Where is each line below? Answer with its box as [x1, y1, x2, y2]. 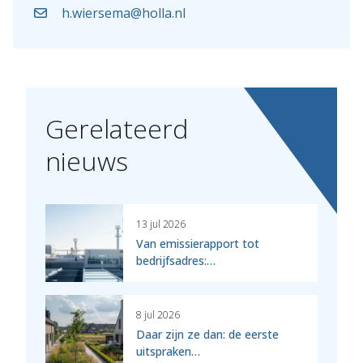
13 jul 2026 [136, 216, 186, 231]
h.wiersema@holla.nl [62, 3, 186, 22]
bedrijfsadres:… [136, 252, 216, 268]
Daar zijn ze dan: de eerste [136, 326, 279, 342]
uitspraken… [136, 343, 200, 359]
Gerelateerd [45, 110, 188, 146]
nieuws [45, 143, 128, 178]
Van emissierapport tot [136, 235, 259, 251]
